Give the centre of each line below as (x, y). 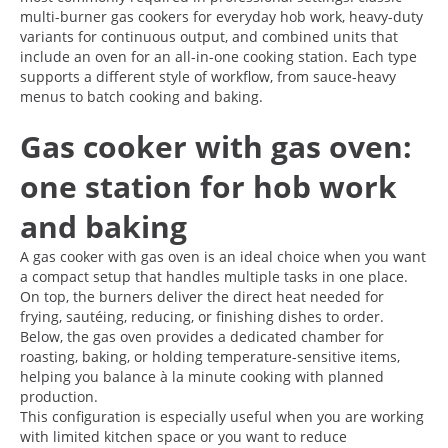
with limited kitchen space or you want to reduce (183, 436)
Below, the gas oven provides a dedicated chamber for (202, 336)
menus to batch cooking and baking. (141, 96)
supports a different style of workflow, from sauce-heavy (208, 76)
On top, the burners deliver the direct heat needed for (202, 296)
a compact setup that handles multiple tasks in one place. (214, 276)
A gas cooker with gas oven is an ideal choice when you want (223, 256)
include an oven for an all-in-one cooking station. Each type (218, 56)
